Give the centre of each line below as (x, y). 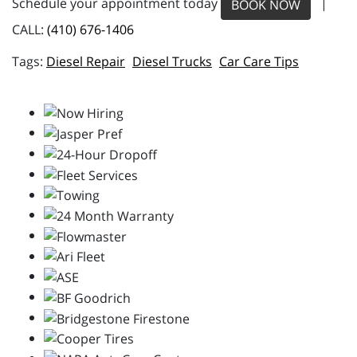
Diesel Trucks (172, 61)
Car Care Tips (259, 61)
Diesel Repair (86, 61)
